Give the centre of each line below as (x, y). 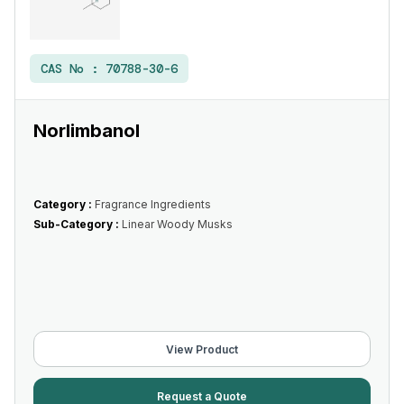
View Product (202, 349)
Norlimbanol (87, 131)
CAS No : (73, 69)
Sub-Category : (78, 224)
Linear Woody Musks (177, 224)
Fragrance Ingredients (153, 204)
